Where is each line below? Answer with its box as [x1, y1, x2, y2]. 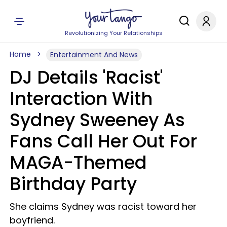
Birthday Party [10, 171, 137, 196]
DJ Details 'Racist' [10, 65, 163, 90]
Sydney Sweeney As [10, 107, 185, 132]
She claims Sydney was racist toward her [10, 200, 197, 213]
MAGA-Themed [10, 150, 147, 175]
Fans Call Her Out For [10, 129, 197, 154]
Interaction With [10, 86, 153, 111]
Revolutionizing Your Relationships [64, 29, 163, 37]
